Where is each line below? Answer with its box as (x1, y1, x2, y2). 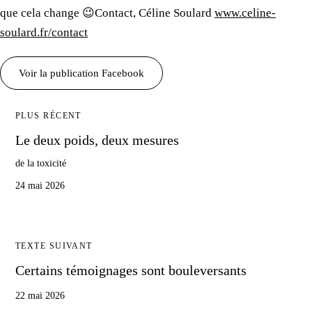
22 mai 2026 (15, 290, 65, 301)
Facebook (99, 67, 144, 79)
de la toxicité (15, 157, 66, 169)
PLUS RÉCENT (15, 110, 81, 120)
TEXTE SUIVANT (15, 240, 93, 251)
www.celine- (214, 6, 276, 20)
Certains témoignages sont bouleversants (15, 262, 247, 278)
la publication (40, 67, 99, 79)
